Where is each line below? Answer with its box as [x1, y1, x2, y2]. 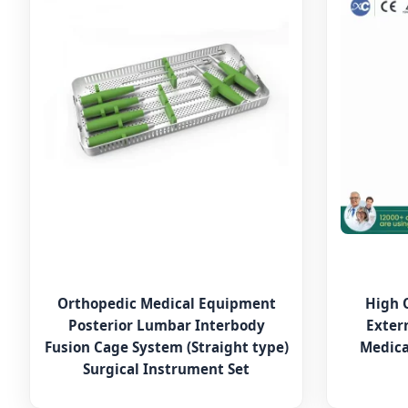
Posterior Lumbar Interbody [67, 315, 265, 334]
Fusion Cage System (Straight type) [44, 337, 289, 356]
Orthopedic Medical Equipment [56, 293, 276, 312]
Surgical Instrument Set [83, 359, 250, 378]
